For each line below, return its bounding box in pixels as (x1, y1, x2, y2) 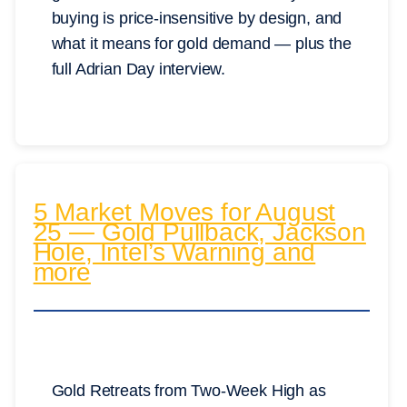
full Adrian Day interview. (51, 59, 226, 78)
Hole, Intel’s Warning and (33, 238, 316, 267)
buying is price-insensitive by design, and (51, 8, 342, 27)
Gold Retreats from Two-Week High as (51, 382, 326, 401)
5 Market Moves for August (33, 198, 336, 227)
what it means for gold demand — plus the (51, 34, 352, 53)
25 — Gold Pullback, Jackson (33, 218, 366, 247)
